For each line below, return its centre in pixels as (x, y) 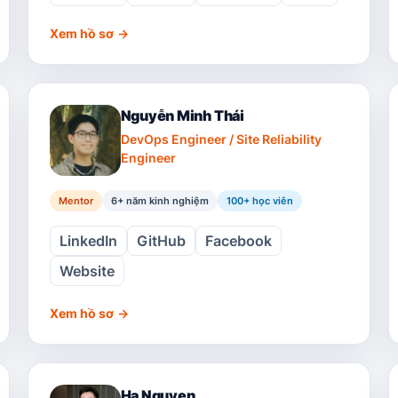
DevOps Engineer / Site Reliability (221, 139)
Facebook (238, 241)
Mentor (76, 201)
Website (87, 271)
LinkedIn (88, 241)
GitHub (161, 241)
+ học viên (268, 201)
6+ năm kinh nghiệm (159, 201)
